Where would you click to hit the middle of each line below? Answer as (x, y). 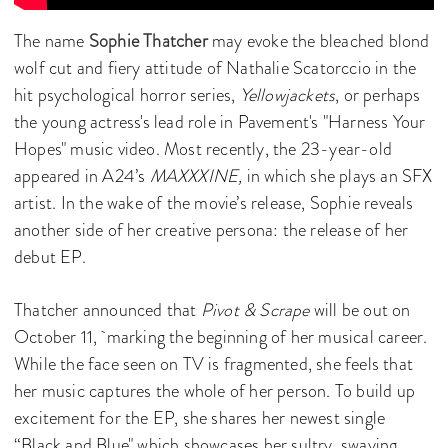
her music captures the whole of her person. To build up (215, 391)
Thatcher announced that (107, 310)
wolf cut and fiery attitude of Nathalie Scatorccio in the (215, 68)
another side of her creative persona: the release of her (211, 230)
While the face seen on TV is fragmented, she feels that (214, 364)
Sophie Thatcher (148, 41)
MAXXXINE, (198, 176)
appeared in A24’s (82, 176)
